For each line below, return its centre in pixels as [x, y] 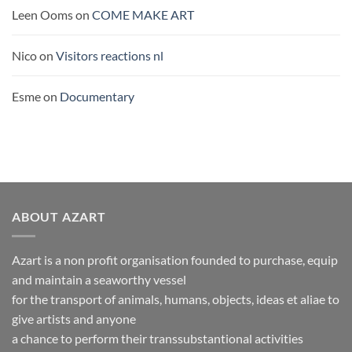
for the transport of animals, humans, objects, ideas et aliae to [176, 299]
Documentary [97, 97]
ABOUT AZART [59, 217]
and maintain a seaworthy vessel [99, 279]
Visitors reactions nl [110, 56]
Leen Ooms [42, 15]
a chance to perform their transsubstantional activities [158, 338]
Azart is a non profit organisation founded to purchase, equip [175, 259]
